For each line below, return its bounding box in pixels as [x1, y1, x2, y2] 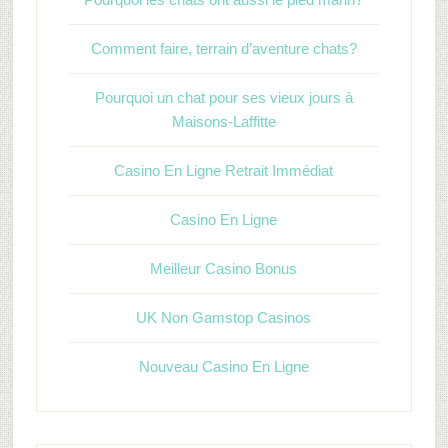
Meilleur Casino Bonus [150, 260, 298, 277]
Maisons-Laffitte [171, 113, 276, 130]
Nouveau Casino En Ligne [138, 358, 309, 375]
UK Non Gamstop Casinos [136, 309, 312, 326]
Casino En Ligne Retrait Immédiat [114, 162, 334, 179]
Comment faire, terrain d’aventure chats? [90, 40, 357, 57]
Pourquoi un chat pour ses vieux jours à [94, 89, 353, 106]
